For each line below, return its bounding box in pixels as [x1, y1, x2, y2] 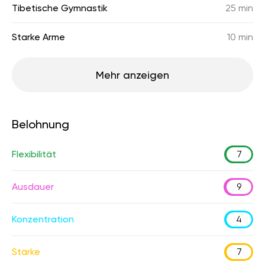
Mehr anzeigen [96, 69, 169, 81]
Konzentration [12, 214, 74, 225]
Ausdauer [12, 181, 54, 192]
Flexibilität [12, 148, 56, 160]
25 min [225, 2, 253, 14]
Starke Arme [12, 31, 65, 43]
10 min [227, 31, 253, 43]
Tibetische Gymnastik [12, 2, 108, 14]
